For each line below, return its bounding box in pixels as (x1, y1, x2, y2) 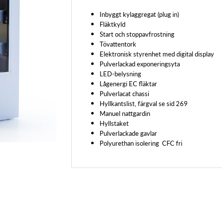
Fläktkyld (100, 19, 125, 29)
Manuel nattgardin (100, 108, 150, 118)
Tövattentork (100, 39, 136, 49)
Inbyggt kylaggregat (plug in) (100, 9, 179, 19)
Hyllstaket (100, 118, 129, 128)
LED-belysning (100, 68, 141, 78)
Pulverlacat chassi (100, 88, 149, 98)
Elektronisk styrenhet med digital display (100, 49, 214, 58)
